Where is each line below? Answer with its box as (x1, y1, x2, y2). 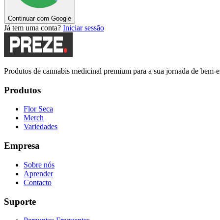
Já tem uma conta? (4, 24, 61, 32)
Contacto (24, 178, 52, 187)
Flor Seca (24, 105, 53, 113)
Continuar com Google (8, 15, 71, 22)
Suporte (4, 196, 36, 207)
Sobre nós (24, 160, 55, 169)
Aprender (24, 169, 53, 178)
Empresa (4, 140, 40, 151)
